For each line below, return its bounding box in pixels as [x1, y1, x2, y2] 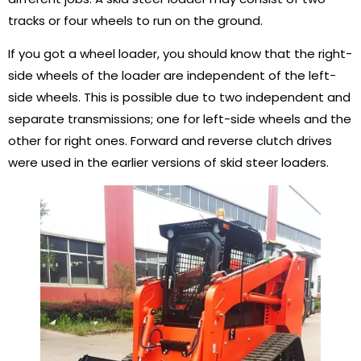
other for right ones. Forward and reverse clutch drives [8, 132, 332, 150]
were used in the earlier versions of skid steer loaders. [8, 154, 329, 172]
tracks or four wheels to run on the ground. [8, 12, 263, 30]
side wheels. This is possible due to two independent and [8, 89, 351, 106]
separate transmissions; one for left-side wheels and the [8, 110, 351, 128]
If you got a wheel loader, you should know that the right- [8, 45, 352, 63]
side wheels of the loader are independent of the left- [8, 67, 336, 85]
